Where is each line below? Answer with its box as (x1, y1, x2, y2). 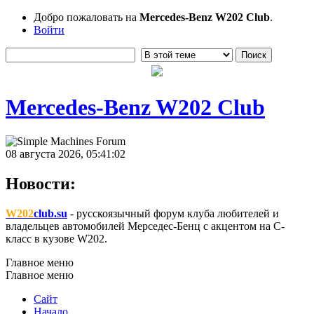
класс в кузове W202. (6, 233, 107, 245)
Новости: (6, 175, 76, 193)
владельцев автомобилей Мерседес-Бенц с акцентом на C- (6, 220, 285, 232)
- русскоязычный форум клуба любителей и (67, 207, 279, 219)
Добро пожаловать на (34, 11, 139, 23)
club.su (34, 207, 67, 219)
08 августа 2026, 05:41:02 (6, 148, 125, 161)
